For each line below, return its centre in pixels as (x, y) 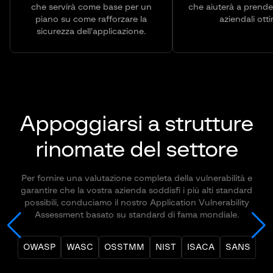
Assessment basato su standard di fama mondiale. (136, 215)
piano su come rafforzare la (91, 19)
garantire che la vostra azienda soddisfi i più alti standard (136, 190)
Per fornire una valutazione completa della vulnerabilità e (136, 178)
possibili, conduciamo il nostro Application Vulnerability (136, 203)
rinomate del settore (136, 150)
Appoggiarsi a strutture (136, 124)
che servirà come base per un (91, 7)
